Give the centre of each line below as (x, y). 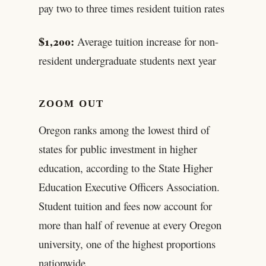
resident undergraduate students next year (127, 60)
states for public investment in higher (118, 149)
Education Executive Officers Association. (129, 187)
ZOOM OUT (71, 103)
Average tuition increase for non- (146, 41)
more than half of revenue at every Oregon (130, 225)
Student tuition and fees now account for (125, 206)
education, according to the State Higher (125, 168)
